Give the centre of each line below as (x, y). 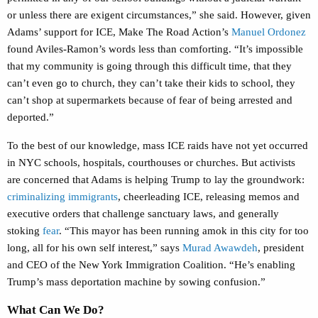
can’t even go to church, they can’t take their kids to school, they (151, 83)
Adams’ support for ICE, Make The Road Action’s (119, 32)
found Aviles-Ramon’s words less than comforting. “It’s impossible (155, 49)
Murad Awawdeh (220, 248)
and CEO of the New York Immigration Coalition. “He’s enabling (151, 265)
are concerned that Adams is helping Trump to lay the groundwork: (156, 180)
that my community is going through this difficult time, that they (149, 66)
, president (281, 248)
